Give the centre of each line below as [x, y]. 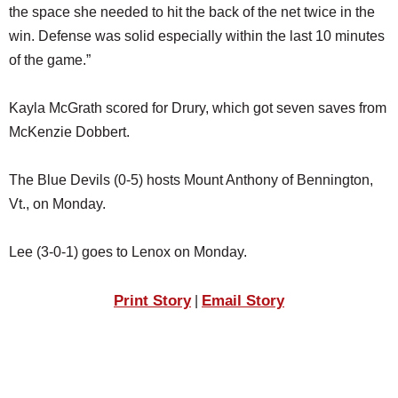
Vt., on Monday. [57, 203]
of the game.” [50, 60]
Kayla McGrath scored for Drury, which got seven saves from [198, 107]
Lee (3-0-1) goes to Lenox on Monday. [128, 251]
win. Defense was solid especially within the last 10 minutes [197, 36]
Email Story [243, 300]
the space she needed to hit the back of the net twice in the [192, 12]
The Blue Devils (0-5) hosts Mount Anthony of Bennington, [191, 179]
